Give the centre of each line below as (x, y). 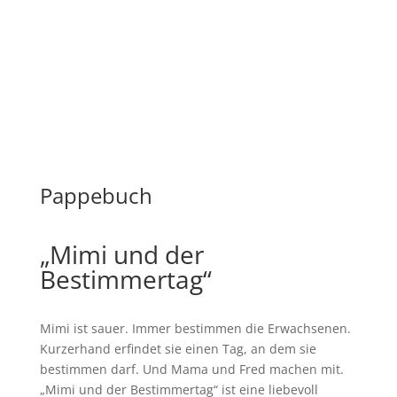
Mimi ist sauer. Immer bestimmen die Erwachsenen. (195, 328)
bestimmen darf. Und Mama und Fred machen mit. (191, 369)
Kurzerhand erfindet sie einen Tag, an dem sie (178, 349)
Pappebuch (96, 195)
